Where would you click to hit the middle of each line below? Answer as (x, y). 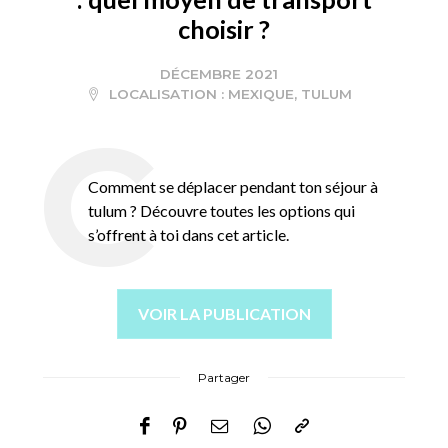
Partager (224, 378)
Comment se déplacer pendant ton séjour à (233, 187)
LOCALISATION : (166, 94)
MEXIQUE (260, 94)
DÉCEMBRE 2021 (219, 74)
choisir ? (224, 29)
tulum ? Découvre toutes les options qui (222, 211)
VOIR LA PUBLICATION (224, 314)
